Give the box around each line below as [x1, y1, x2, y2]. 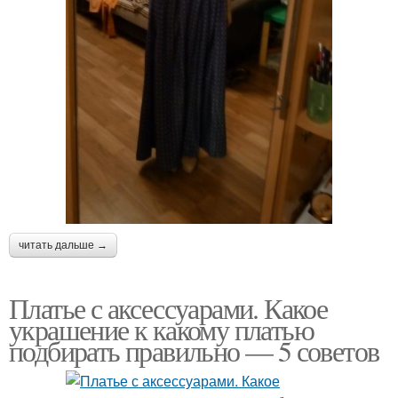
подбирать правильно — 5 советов [9, 330, 379, 370]
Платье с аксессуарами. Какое [9, 288, 328, 327]
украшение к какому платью [9, 309, 314, 348]
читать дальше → [19, 238, 107, 251]
